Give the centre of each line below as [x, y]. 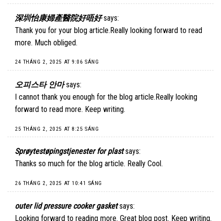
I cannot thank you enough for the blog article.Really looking [106, 97]
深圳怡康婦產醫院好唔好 [58, 18]
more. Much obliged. [46, 42]
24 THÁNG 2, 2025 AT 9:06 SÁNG [57, 62]
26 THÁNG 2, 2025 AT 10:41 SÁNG [58, 184]
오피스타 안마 [39, 84]
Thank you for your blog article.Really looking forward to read [109, 30]
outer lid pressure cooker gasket [66, 206]
